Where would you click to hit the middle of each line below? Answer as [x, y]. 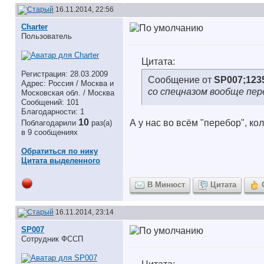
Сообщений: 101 [50, 102]
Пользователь [47, 36]
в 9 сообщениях [49, 132]
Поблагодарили [50, 123]
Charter [34, 27]
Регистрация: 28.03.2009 [65, 74]
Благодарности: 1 [53, 112]
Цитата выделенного [61, 161]
